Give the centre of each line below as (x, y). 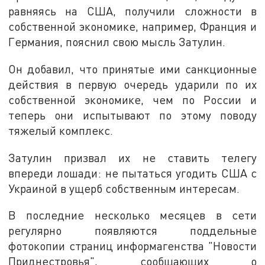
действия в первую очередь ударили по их (132, 84)
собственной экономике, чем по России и (132, 99)
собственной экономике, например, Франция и (132, 27)
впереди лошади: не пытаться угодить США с (132, 173)
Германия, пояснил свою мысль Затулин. (117, 42)
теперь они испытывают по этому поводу (132, 115)
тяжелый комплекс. (61, 130)
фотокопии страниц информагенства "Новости (132, 246)
